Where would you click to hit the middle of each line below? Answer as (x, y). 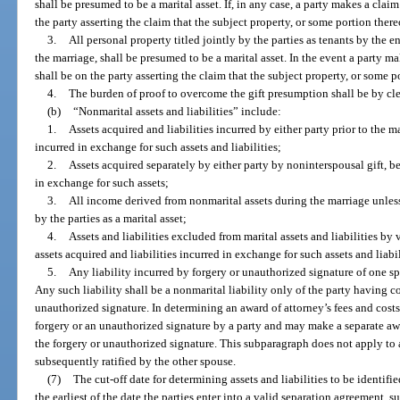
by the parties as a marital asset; (111, 218)
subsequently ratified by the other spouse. (136, 361)
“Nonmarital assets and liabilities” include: (178, 111)
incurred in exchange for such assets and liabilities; (158, 146)
